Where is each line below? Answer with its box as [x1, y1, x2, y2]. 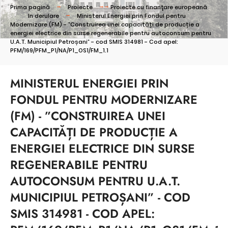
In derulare [28, 12, 59, 20]
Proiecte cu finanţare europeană [110, 3, 207, 12]
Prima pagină [10, 3, 50, 12]
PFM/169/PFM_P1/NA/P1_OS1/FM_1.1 [10, 46, 108, 55]
